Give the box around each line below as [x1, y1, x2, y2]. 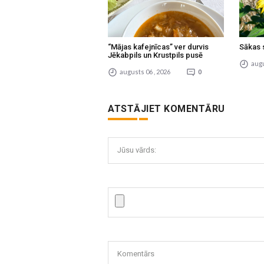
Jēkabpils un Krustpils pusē [108, 51, 203, 60]
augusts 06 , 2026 [118, 68, 170, 76]
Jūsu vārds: [117, 146, 157, 155]
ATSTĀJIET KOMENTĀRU [108, 103, 225, 115]
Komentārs [117, 249, 155, 258]
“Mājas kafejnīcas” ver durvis [108, 42, 209, 52]
